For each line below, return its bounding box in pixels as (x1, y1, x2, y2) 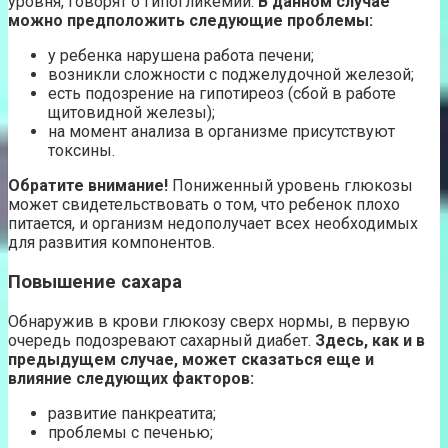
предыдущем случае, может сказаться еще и (8, 349, 374, 369)
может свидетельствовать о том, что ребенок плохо (8, 195, 400, 215)
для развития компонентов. (8, 233, 215, 253)
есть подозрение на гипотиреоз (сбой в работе (48, 84, 396, 104)
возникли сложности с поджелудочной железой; (48, 65, 414, 85)
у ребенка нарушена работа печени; (48, 46, 314, 66)
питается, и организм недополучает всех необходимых (8, 214, 418, 234)
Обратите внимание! (8, 176, 168, 196)
